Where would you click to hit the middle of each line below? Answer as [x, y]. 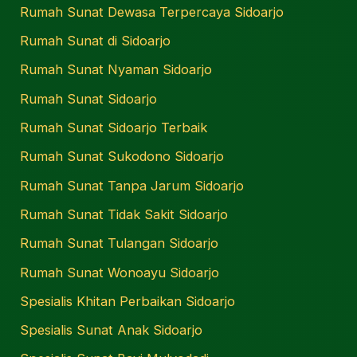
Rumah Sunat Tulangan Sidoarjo [120, 243]
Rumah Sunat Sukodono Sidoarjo [122, 157]
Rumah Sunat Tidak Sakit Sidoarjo [124, 214]
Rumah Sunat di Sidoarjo [96, 41]
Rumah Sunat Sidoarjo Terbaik [114, 128]
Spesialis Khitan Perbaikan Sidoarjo [128, 301]
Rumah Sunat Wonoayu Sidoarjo [120, 272]
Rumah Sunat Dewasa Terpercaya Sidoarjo [152, 12]
